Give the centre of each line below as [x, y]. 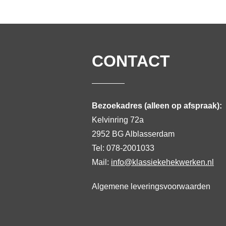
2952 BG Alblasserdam [133, 134]
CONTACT [131, 61]
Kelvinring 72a [118, 120]
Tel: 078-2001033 [123, 148]
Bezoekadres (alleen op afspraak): [157, 105]
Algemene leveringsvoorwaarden [151, 186]
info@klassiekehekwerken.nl [162, 162]
